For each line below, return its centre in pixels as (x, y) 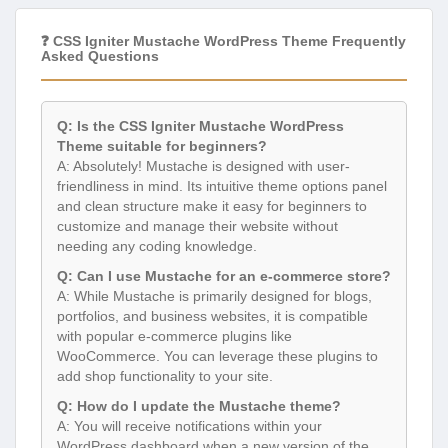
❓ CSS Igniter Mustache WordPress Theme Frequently (223, 41)
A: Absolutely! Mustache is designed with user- (203, 166)
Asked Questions (100, 56)
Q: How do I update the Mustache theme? (199, 406)
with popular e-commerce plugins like (174, 336)
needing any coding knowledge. (157, 246)
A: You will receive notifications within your (189, 426)
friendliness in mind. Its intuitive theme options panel (222, 186)
